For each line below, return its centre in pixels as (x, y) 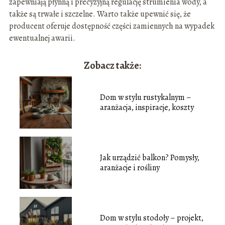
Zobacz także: (113, 65)
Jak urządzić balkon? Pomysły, (149, 157)
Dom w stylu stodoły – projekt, (151, 218)
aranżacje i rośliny (130, 167)
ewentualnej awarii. (42, 38)
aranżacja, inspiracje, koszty (147, 107)
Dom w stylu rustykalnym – (145, 97)
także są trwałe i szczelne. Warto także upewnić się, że (100, 14)
